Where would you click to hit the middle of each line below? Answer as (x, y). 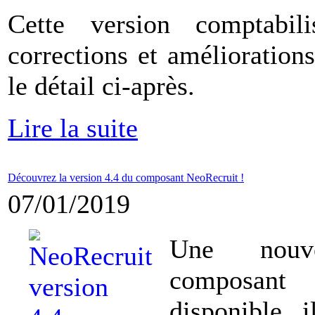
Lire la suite (73, 128)
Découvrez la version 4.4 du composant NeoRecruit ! (126, 178)
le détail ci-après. (101, 86)
